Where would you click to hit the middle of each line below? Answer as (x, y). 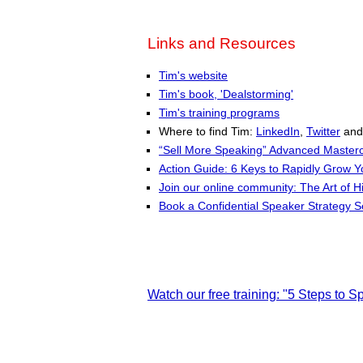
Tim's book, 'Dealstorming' (226, 94)
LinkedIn (278, 131)
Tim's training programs (219, 112)
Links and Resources (222, 43)
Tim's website (193, 75)
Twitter (323, 131)
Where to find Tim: (207, 131)
